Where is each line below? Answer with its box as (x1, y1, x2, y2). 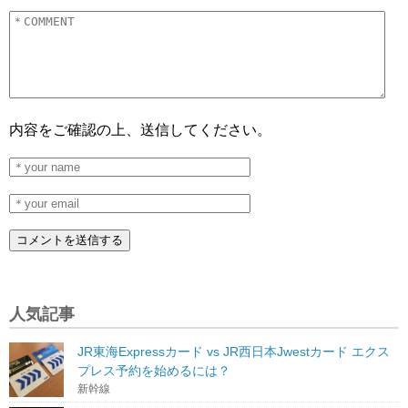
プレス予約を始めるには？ (77, 363, 230, 379)
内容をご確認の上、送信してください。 (9, 122, 271, 138)
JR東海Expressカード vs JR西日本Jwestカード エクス (77, 344, 390, 360)
